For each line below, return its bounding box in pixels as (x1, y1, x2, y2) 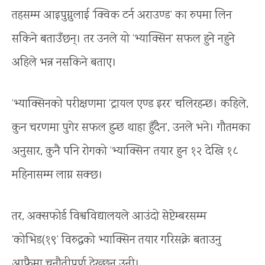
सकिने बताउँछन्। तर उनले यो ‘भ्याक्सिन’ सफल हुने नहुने (12, 30, 235, 48)
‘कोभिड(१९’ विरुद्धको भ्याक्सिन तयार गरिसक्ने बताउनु (12, 231, 221, 249)
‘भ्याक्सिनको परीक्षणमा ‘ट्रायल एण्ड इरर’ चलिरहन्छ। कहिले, (12, 95, 248, 113)
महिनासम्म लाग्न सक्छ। (12, 166, 103, 184)
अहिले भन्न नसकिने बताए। (12, 54, 117, 72)
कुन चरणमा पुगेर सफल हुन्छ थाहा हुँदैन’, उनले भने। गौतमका (12, 119, 250, 137)
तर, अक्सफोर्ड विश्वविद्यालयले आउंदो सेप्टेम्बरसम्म (12, 208, 206, 225)
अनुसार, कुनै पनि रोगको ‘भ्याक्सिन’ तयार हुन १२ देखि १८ (12, 143, 238, 160)
